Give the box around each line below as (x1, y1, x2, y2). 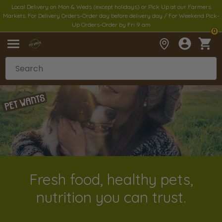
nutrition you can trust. (36, 187, 186, 207)
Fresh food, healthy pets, (29, 169, 193, 189)
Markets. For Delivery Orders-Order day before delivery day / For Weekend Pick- (2, 12, 220, 19)
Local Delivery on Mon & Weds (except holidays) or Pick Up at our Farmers (11, 3, 211, 10)
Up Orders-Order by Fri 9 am (71, 21, 151, 28)
